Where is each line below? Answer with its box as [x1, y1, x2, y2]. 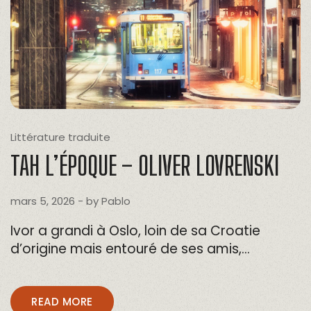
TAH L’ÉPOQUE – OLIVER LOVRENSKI [10, 150, 279, 182]
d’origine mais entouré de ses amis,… [10, 239, 250, 259]
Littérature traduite [10, 130, 110, 145]
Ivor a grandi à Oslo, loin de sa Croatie [10, 221, 260, 241]
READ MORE [31, 294, 93, 310]
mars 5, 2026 [10, 194, 75, 209]
